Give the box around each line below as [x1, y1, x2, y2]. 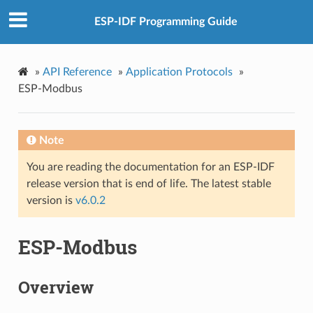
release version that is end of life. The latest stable [26, 177, 271, 189]
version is [26, 194, 75, 206]
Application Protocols [125, 66, 233, 78]
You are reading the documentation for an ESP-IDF [26, 161, 275, 173]
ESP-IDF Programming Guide [94, 16, 238, 28]
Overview [17, 276, 94, 299]
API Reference [42, 66, 112, 78]
